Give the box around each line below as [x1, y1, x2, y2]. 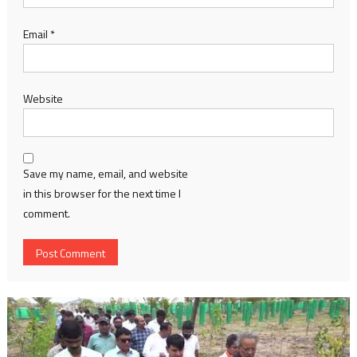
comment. [22, 204, 70, 222]
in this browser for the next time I [22, 184, 181, 202]
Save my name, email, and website [22, 164, 188, 182]
